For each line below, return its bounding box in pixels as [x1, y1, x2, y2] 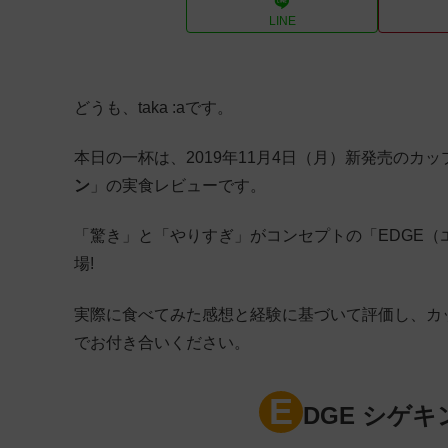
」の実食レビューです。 [90, 177, 266, 195]
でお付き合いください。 [74, 333, 250, 351]
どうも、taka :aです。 [74, 98, 233, 116]
